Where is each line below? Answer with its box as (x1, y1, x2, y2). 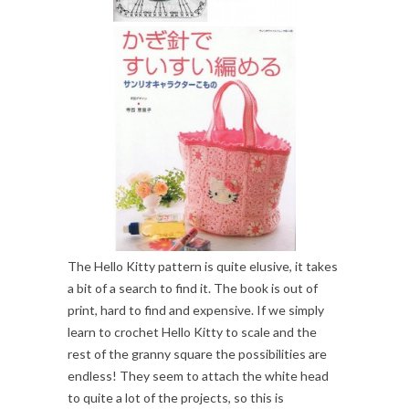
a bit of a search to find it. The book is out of (68, 280, 318, 297)
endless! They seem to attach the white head (68, 368, 329, 384)
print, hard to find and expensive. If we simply (68, 302, 324, 319)
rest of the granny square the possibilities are (68, 346, 327, 362)
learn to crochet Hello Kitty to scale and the (68, 324, 317, 341)
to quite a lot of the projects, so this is (68, 390, 284, 406)
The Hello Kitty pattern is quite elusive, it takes (68, 258, 338, 275)
